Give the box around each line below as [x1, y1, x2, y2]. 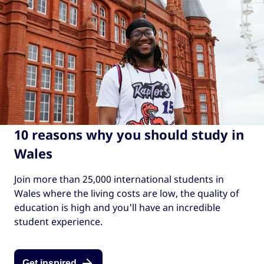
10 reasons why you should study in [14, 125, 244, 143]
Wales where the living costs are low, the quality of [14, 186, 239, 200]
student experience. [14, 214, 103, 228]
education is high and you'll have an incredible [14, 200, 220, 214]
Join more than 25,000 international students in [14, 172, 224, 186]
